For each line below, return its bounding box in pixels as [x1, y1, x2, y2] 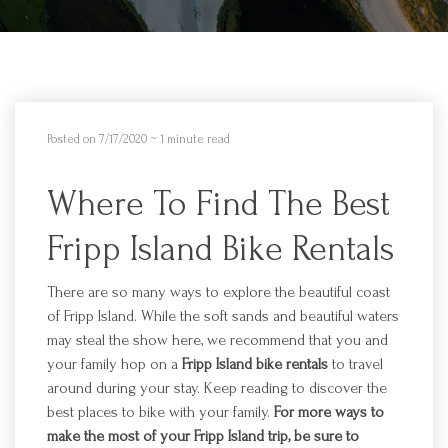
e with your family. [157, 403, 270, 421]
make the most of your [47, 427, 194, 445]
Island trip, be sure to [224, 427, 359, 445]
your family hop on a [47, 355, 182, 373]
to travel [328, 355, 383, 373]
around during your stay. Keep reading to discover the [47, 379, 387, 397]
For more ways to [274, 403, 384, 421]
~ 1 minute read [147, 132, 230, 146]
